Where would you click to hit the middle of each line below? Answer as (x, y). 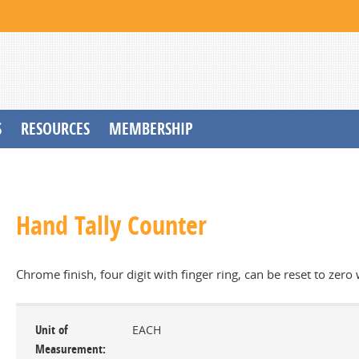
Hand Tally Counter (111, 225)
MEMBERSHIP (151, 129)
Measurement (69, 349)
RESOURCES (55, 129)
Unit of (51, 330)
